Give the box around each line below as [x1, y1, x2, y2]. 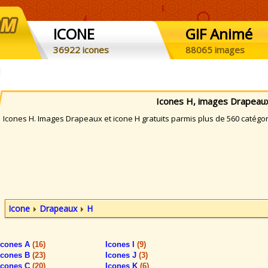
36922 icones [53, 44, 109, 56]
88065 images [185, 44, 245, 56]
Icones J [105, 251, 139, 260]
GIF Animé [185, 24, 252, 44]
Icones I [105, 240, 137, 249]
